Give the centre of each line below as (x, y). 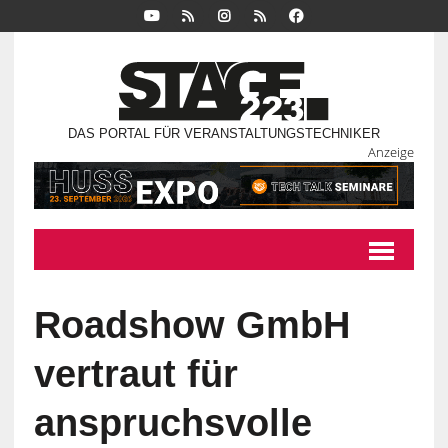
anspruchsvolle (172, 423)
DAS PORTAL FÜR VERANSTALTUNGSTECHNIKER (223, 134)
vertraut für (135, 374)
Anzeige (391, 152)
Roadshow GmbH (191, 325)
